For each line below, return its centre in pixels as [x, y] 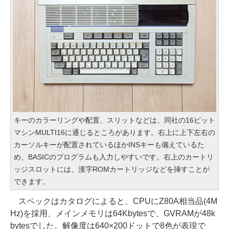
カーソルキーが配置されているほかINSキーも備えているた [109, 145]
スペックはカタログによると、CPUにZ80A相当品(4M [114, 201]
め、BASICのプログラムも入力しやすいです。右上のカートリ [114, 157]
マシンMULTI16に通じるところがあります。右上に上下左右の [114, 132]
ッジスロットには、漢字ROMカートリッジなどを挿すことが [112, 169]
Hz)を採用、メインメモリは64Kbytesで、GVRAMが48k [113, 213]
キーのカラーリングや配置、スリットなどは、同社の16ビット [114, 120]
